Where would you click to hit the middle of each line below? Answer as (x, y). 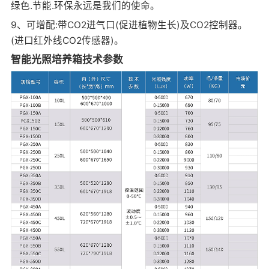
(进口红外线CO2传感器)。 (67, 40)
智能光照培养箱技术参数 (67, 59)
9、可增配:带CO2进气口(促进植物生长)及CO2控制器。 (129, 25)
